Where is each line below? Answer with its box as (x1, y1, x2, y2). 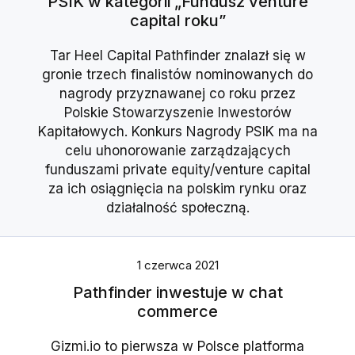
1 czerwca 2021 (136, 258, 219, 273)
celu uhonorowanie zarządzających (64, 143, 291, 159)
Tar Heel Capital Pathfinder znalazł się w (49, 48, 306, 64)
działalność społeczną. (105, 200, 250, 216)
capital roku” (129, 11, 226, 31)
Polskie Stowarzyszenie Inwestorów (63, 105, 292, 121)
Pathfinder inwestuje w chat (72, 283, 283, 303)
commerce (137, 302, 218, 322)
